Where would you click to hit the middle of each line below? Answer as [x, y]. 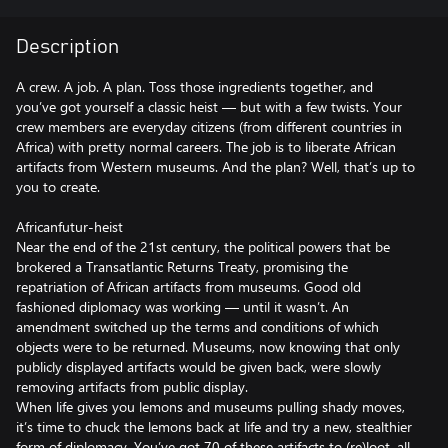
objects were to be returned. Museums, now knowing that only [208, 346]
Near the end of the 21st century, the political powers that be [203, 246]
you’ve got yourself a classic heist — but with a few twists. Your [209, 106]
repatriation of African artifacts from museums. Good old [188, 286]
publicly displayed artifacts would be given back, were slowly [198, 366]
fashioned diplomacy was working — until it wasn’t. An [182, 306]
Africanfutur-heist [69, 226]
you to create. [58, 186]
